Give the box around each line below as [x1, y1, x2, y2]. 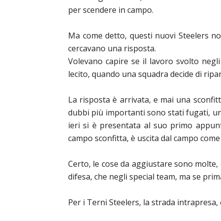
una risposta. [106, 43, 156, 54]
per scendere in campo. [68, 4, 153, 15]
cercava [68, 43, 96, 54]
